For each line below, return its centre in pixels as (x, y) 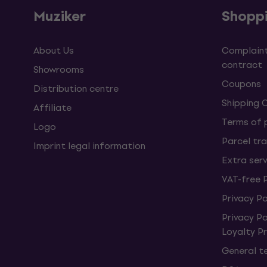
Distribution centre (76, 89)
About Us (54, 50)
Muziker (60, 16)
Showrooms (59, 69)
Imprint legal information (89, 146)
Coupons (241, 84)
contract (242, 65)
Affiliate (52, 108)
